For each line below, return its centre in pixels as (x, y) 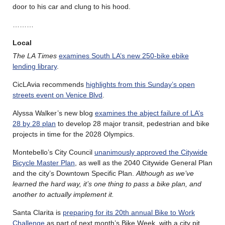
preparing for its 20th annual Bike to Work (129, 212)
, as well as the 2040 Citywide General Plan (144, 162)
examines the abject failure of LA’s (149, 113)
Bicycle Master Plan (44, 162)
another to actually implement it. (63, 194)
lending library (35, 66)
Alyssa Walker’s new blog (54, 113)
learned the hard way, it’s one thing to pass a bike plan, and (107, 184)
